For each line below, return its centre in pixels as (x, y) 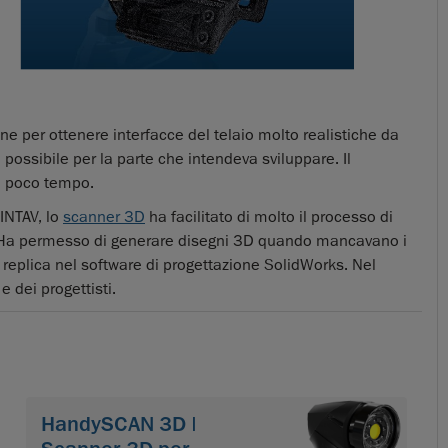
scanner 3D (104, 217)
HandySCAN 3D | (118, 424)
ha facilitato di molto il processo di (269, 217)
